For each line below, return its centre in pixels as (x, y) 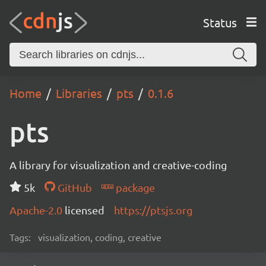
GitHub (73, 187)
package (134, 187)
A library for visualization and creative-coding (118, 165)
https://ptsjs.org (153, 210)
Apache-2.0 (37, 210)
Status (220, 22)
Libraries (79, 93)
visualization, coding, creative (100, 237)
